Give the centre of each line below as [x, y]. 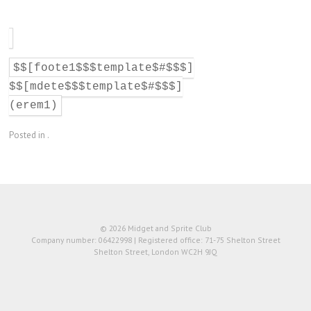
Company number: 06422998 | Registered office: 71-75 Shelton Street [155, 239]
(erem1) [33, 106]
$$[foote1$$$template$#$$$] [103, 68]
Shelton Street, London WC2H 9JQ [155, 251]
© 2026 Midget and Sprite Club [155, 228]
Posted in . [29, 135]
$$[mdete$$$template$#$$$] [96, 87]
